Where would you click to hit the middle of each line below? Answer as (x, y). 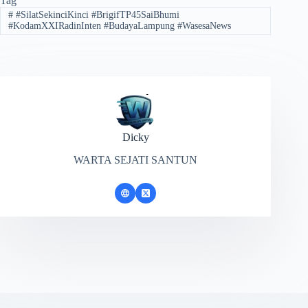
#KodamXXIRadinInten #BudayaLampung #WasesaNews (119, 26)
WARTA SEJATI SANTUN (136, 159)
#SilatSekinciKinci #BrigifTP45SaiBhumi (96, 15)
